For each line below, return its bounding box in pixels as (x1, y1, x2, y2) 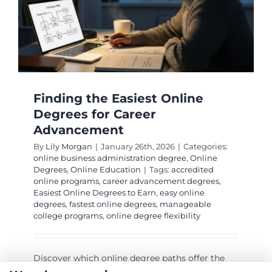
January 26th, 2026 (100, 141, 175, 152)
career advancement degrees (102, 176, 219, 186)
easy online (159, 188, 205, 198)
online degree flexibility (106, 211, 200, 221)
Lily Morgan (45, 141, 92, 152)
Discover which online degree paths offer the (33, 253, 225, 264)
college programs (33, 211, 103, 221)
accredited (171, 165, 214, 175)
